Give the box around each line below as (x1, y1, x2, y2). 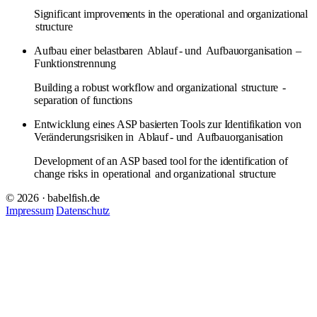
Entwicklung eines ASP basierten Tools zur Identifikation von (34, 117, 301, 130)
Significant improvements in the (34, 7, 175, 20)
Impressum (6, 204, 54, 217)
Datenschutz (56, 204, 110, 217)
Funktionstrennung (34, 57, 117, 69)
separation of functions (34, 93, 132, 106)
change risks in (34, 167, 102, 180)
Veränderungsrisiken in (34, 130, 137, 143)
